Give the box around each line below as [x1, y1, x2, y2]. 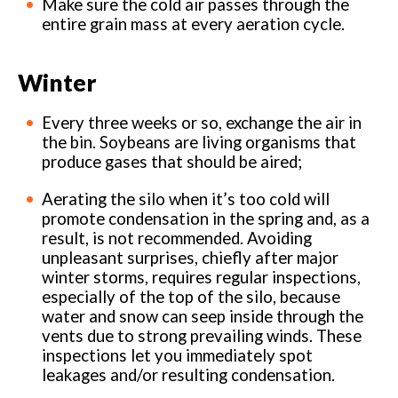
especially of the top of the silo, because [42, 287, 341, 307]
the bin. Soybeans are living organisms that [42, 132, 357, 153]
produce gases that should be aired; [42, 152, 303, 172]
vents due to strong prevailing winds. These [42, 326, 362, 346]
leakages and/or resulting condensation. [42, 365, 336, 386]
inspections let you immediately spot [42, 346, 314, 366]
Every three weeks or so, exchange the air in [42, 113, 362, 133]
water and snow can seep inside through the [42, 306, 364, 327]
